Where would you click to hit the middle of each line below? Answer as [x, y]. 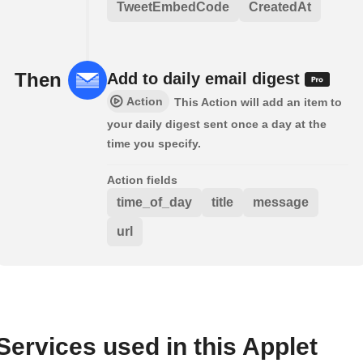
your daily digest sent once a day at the [217, 124]
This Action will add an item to [258, 102]
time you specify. [154, 144]
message [281, 203]
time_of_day [154, 203]
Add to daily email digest [206, 79]
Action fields [142, 180]
